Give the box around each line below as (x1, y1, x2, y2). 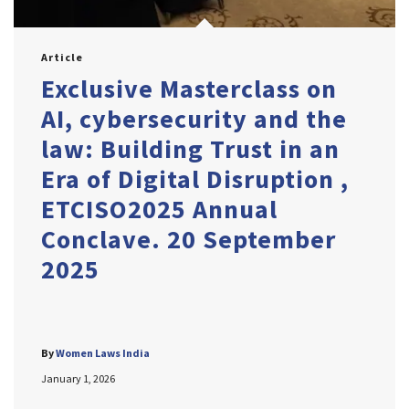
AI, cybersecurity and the (41, 101, 347, 135)
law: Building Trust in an (41, 131, 340, 165)
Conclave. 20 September (41, 222, 336, 256)
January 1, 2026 (41, 371, 115, 385)
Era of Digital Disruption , (41, 162, 349, 195)
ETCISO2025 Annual (41, 192, 278, 225)
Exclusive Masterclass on (41, 71, 337, 105)
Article (41, 49, 83, 64)
